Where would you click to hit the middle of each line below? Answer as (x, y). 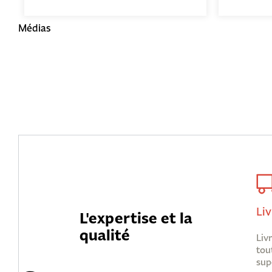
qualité (105, 235)
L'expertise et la (136, 218)
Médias (34, 28)
